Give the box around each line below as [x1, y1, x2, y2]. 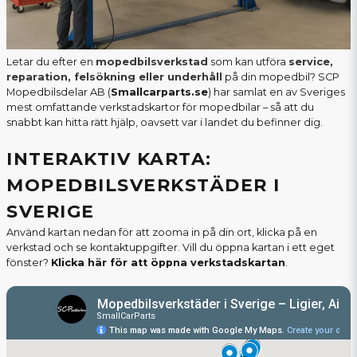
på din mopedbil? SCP [222, 71, 339, 84]
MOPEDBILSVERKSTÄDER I [6, 175, 280, 197]
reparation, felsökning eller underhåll [6, 71, 222, 84]
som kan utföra [208, 56, 288, 69]
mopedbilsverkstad [96, 56, 208, 69]
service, [288, 56, 333, 69]
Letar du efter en [6, 56, 96, 69]
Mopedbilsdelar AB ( [6, 86, 111, 99]
